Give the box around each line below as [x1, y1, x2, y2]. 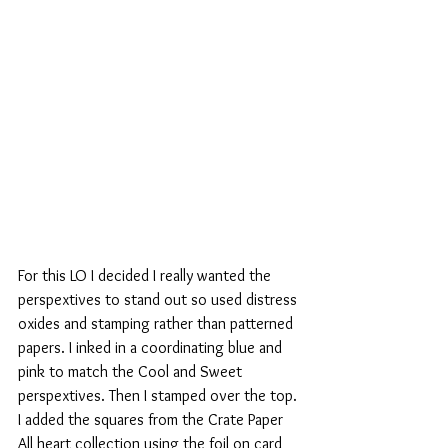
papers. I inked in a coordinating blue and [18, 338, 286, 358]
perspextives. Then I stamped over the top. [18, 386, 301, 406]
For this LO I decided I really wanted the [18, 266, 275, 286]
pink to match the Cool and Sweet [18, 362, 246, 382]
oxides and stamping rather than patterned [18, 314, 297, 334]
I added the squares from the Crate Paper [18, 410, 287, 430]
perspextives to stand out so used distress [18, 290, 301, 310]
